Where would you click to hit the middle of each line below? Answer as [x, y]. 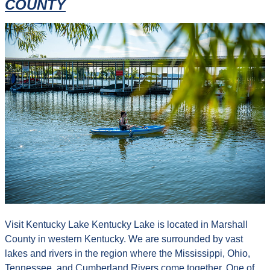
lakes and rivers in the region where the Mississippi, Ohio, [127, 253]
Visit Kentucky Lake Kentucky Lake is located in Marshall [126, 224]
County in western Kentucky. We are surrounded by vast [124, 239]
